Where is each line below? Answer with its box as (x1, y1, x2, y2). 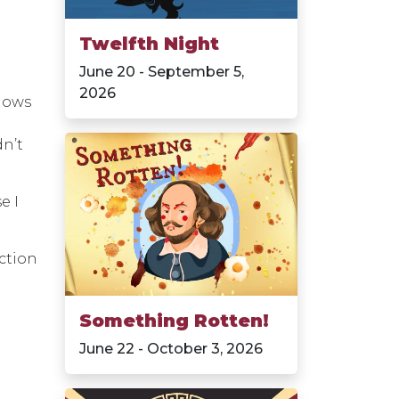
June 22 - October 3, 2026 (79, 340, 263, 358)
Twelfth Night (79, 33, 219, 55)
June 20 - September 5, (79, 63, 244, 81)
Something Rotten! (79, 310, 269, 332)
